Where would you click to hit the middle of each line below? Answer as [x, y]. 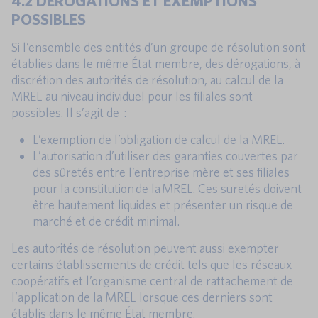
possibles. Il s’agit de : [69, 112]
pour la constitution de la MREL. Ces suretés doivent [167, 188]
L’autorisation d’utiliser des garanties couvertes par [165, 155]
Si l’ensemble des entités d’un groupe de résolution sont [159, 47]
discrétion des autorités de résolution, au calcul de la [147, 79]
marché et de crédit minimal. [106, 221]
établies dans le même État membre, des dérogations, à [156, 63]
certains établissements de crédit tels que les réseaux [152, 264]
